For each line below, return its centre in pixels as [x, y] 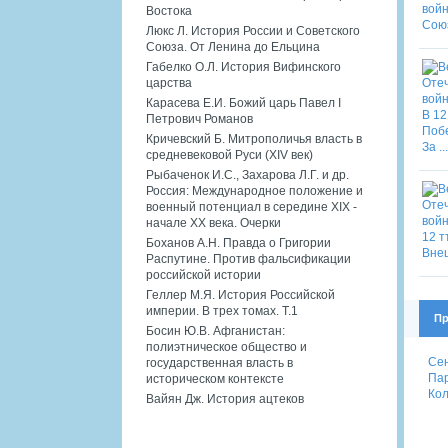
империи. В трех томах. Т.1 [222, 310]
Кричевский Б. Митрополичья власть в [254, 138]
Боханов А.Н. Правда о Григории [238, 242]
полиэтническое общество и [226, 346]
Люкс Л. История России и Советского [253, 30]
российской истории [203, 274]
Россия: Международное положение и [254, 190]
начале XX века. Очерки [213, 222]
